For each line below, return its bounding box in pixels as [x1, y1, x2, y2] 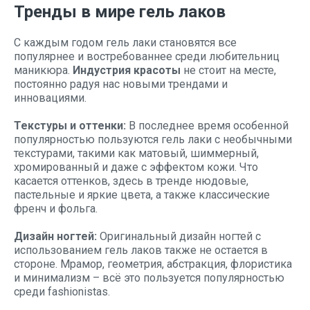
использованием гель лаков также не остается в [14, 244, 268, 257]
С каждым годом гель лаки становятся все [14, 36, 237, 49]
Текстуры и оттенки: [14, 119, 126, 132]
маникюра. [14, 64, 73, 77]
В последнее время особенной [126, 119, 289, 132]
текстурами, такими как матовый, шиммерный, [14, 147, 259, 160]
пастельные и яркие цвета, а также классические [14, 188, 270, 201]
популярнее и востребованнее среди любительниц [14, 50, 280, 63]
